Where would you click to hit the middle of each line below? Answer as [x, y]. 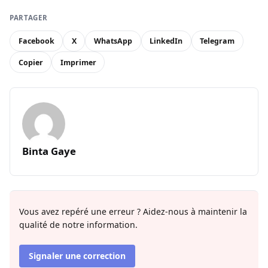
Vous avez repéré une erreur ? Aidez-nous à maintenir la [133, 212]
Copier [31, 62]
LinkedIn [166, 41]
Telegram [217, 41]
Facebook [36, 41]
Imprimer [78, 62]
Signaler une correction [77, 256]
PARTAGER [29, 18]
